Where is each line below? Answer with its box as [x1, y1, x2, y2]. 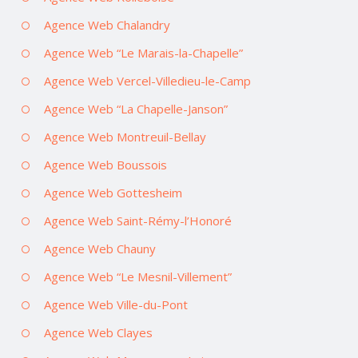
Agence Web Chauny [44, 240, 156, 257]
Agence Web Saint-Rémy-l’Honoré [44, 212, 232, 229]
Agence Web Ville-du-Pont [44, 296, 188, 312]
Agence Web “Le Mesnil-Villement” [44, 268, 232, 284]
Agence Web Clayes [44, 324, 153, 340]
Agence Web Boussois [44, 156, 167, 173]
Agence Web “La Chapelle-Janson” [44, 100, 228, 117]
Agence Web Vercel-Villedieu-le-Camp [44, 72, 251, 89]
